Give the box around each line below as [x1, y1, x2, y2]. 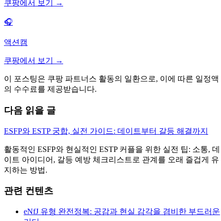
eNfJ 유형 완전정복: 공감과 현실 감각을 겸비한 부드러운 [24, 207, 220, 216]
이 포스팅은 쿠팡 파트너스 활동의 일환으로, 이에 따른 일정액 [4, 74, 219, 83]
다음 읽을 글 [4, 105, 56, 115]
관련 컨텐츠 [4, 185, 53, 196]
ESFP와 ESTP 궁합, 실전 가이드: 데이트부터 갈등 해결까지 [4, 126, 208, 135]
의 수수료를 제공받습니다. [4, 85, 97, 94]
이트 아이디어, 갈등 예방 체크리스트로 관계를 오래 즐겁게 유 [4, 155, 219, 164]
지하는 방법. [4, 165, 47, 174]
